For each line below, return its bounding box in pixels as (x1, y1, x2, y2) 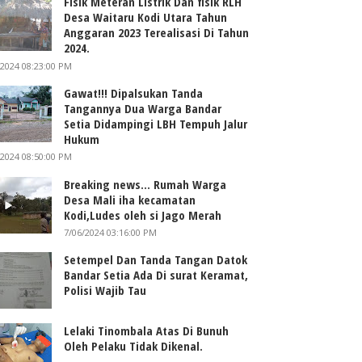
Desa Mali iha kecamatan (64, 191, 196, 208)
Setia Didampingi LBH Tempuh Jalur (64, 115, 248, 132)
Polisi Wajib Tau (64, 282, 147, 299)
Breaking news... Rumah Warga (64, 175, 227, 192)
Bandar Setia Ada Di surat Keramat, (64, 267, 249, 284)
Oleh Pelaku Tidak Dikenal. (64, 338, 204, 355)
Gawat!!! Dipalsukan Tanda (64, 84, 204, 101)
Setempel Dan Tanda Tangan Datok (64, 251, 248, 268)
